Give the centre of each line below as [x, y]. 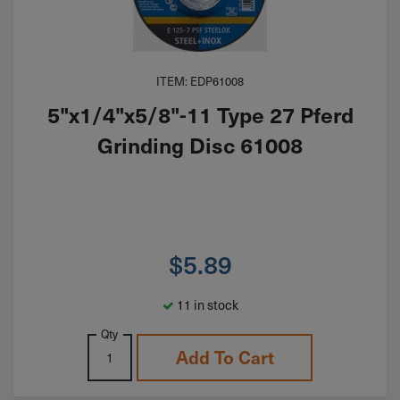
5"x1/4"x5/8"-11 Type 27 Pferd [200, 115]
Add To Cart [225, 358]
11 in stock [206, 305]
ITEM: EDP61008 [200, 80]
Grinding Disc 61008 [200, 145]
